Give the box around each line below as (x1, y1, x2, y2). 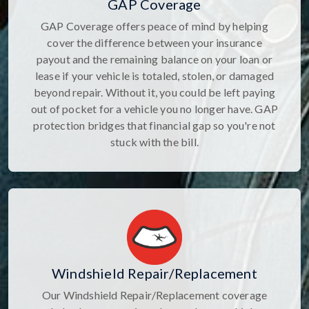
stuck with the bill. (110, 134, 199, 148)
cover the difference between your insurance (47, 35, 262, 49)
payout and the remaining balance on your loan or (36, 52, 273, 66)
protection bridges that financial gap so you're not (33, 118, 276, 132)
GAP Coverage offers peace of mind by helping (41, 19, 268, 32)
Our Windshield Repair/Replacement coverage (41, 288, 268, 301)
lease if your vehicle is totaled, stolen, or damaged (34, 68, 275, 82)
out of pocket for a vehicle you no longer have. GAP (30, 101, 279, 115)
